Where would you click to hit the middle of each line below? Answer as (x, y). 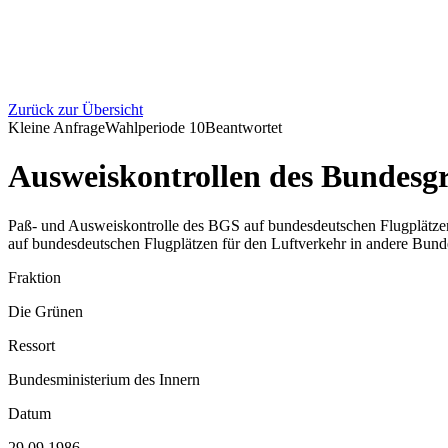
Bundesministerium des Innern (104, 379)
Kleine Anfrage (56, 127)
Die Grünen (45, 311)
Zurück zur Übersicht (75, 109)
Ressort (31, 345)
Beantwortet (243, 127)
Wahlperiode (147, 127)
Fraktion (34, 277)
